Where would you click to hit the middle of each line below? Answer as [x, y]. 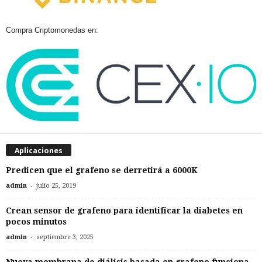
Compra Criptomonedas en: [52, 30]
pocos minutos [36, 221]
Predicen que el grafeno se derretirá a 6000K [102, 170]
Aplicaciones [39, 150]
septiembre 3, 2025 [65, 237]
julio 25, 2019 [56, 185]
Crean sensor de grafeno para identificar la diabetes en [124, 210]
